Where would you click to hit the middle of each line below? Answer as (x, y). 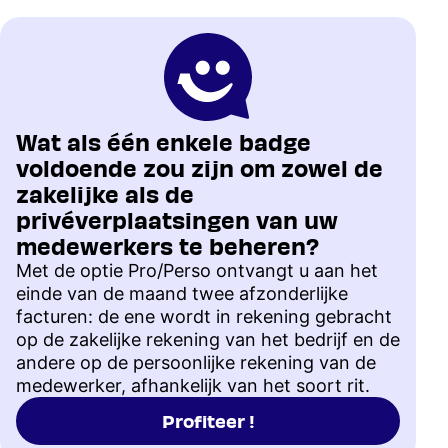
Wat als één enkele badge (163, 141)
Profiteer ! (208, 420)
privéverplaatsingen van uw (177, 219)
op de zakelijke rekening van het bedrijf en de (208, 339)
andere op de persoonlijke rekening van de (196, 362)
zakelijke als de (105, 193)
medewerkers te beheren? (167, 245)
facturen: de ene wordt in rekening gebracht (204, 316)
